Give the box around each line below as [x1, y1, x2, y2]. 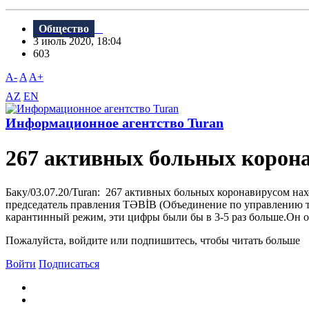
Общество [39, 23, 89, 35]
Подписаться [39, 257, 99, 270]
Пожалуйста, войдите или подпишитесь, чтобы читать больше [6, 234, 300, 246]
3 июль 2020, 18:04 [33, 35, 130, 48]
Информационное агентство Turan [6, 115, 223, 131]
